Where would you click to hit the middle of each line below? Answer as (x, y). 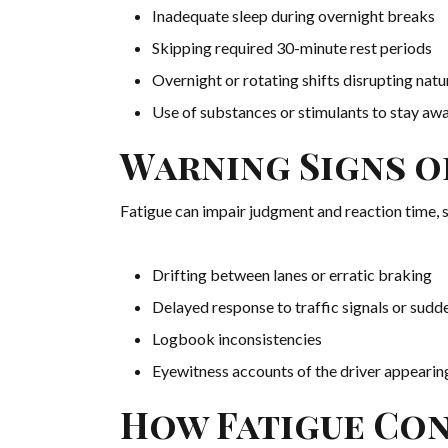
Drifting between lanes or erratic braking (292, 275)
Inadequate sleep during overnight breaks (293, 16)
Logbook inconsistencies (237, 339)
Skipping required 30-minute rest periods (292, 48)
